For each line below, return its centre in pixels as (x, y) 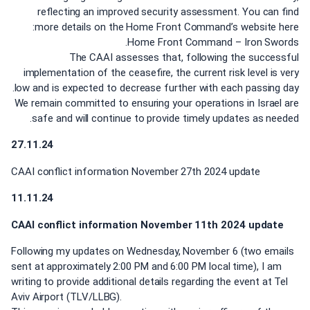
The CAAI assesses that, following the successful (184, 57)
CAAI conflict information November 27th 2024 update (136, 171)
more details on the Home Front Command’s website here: (166, 27)
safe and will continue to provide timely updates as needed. (165, 118)
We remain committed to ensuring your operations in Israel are (156, 103)
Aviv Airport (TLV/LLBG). (67, 297)
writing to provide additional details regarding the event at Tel (150, 282)
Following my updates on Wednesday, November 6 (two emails (153, 252)
